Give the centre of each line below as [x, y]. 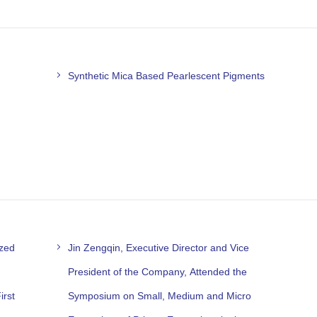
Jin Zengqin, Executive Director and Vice [159, 247]
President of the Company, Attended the [158, 271]
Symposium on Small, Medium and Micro [160, 295]
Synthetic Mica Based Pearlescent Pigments [167, 75]
